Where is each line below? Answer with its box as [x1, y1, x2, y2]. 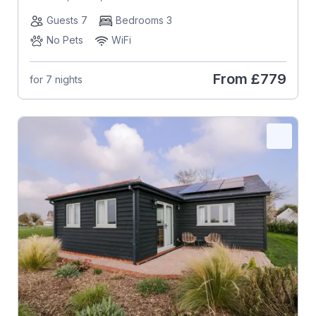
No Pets [46, 34, 83, 47]
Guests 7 [46, 14, 87, 27]
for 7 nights [29, 73, 83, 85]
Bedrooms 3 [115, 14, 172, 27]
